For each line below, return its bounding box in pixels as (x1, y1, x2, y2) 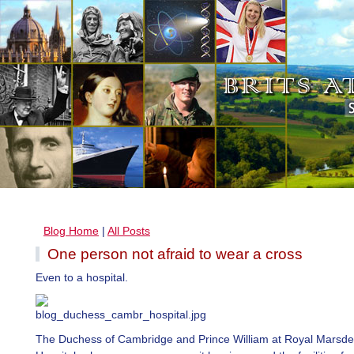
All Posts (107, 224, 150, 237)
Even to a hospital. (36, 271, 128, 284)
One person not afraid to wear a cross (47, 246, 303, 262)
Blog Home (43, 224, 99, 237)
